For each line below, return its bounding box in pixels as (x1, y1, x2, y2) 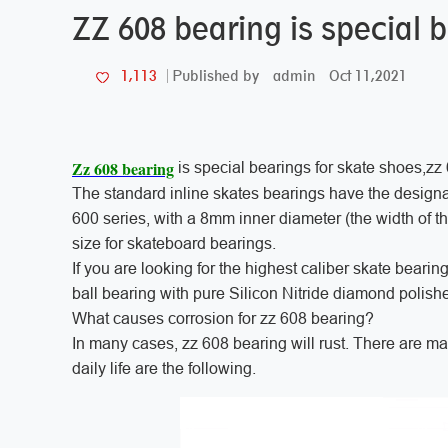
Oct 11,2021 (329, 66, 407, 84)
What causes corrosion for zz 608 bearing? (72, 309, 378, 327)
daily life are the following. (72, 359, 264, 377)
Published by (172, 67, 259, 84)
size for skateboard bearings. (72, 234, 276, 252)
